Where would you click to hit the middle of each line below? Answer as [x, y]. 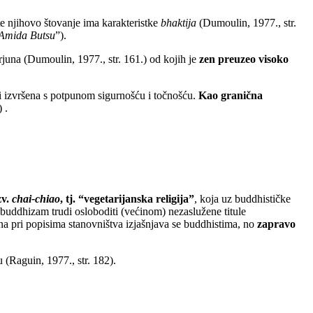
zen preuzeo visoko [244, 59]
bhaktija [179, 23]
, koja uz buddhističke [242, 198]
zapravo [276, 224]
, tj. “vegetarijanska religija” [127, 198]
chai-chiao [36, 198]
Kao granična [231, 96]
